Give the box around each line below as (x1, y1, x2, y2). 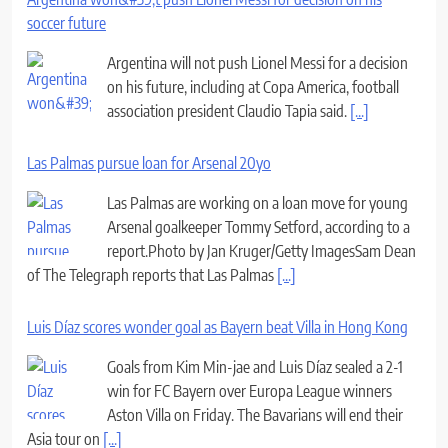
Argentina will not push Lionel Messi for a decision (107, 52, 408, 73)
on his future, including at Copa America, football (107, 76, 399, 97)
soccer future (27, 12, 106, 33)
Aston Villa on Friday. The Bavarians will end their (107, 404, 403, 425)
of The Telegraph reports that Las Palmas (27, 264, 277, 285)
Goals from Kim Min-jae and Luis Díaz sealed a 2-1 (107, 356, 403, 377)
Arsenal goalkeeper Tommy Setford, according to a (107, 216, 410, 237)
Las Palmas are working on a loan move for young (107, 192, 408, 213)
